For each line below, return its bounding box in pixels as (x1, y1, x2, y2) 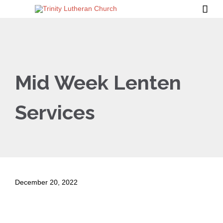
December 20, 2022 (15, 178, 78, 186)
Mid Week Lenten (15, 71, 181, 94)
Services (15, 101, 95, 124)
